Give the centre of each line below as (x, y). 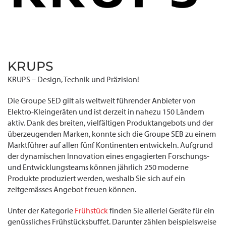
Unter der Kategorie (40, 211)
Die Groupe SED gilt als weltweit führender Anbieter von (102, 101)
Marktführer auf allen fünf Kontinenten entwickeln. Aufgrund (110, 145)
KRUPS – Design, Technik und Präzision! (73, 79)
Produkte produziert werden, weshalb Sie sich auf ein (96, 178)
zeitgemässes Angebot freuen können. (72, 189)
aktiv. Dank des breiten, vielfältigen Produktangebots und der (110, 123)
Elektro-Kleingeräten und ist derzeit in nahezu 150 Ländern (106, 112)
